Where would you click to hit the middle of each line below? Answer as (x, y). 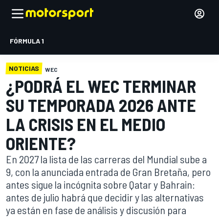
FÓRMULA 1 (27, 41)
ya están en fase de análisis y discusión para (96, 210)
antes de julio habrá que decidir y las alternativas (105, 197)
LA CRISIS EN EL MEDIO (86, 124)
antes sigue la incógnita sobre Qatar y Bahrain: (100, 184)
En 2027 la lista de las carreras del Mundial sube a (106, 159)
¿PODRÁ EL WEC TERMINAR (101, 86)
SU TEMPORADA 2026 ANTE (101, 105)
